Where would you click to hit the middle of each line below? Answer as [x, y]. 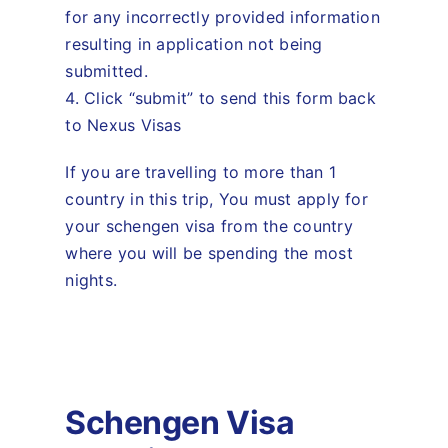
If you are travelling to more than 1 [201, 171]
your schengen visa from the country [209, 225]
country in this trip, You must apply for [216, 198]
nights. [91, 279]
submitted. [106, 70]
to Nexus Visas [123, 124]
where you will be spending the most [209, 252]
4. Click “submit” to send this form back [220, 97]
